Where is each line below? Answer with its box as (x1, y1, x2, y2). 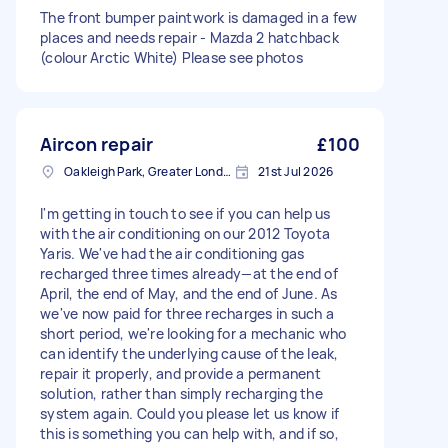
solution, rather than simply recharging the (40, 384, 323, 403)
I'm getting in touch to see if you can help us (40, 204, 331, 223)
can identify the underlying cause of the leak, (40, 344, 339, 363)
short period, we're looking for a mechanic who (40, 324, 347, 343)
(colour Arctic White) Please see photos (40, 48, 303, 67)
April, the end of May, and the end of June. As (40, 284, 338, 303)
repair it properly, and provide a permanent (40, 364, 321, 383)
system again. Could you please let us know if (40, 404, 340, 423)
